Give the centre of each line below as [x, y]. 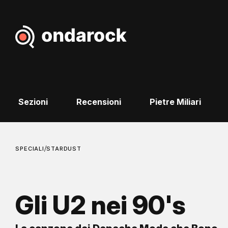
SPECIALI [30, 149]
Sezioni [33, 102]
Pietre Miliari [175, 102]
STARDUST [64, 149]
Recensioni [98, 102]
